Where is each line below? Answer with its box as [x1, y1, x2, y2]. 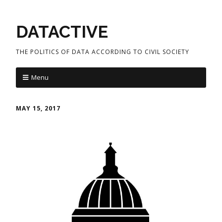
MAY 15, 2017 [16, 104, 60, 112]
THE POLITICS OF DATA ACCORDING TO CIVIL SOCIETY [16, 48, 189, 56]
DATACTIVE [16, 22, 108, 42]
